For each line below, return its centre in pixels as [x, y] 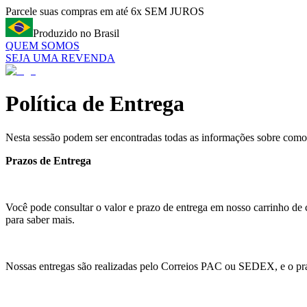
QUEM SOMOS [42, 46]
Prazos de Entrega [48, 160]
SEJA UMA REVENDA [60, 58]
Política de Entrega [95, 104]
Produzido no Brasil [76, 33]
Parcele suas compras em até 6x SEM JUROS [105, 11]
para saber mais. [40, 219]
